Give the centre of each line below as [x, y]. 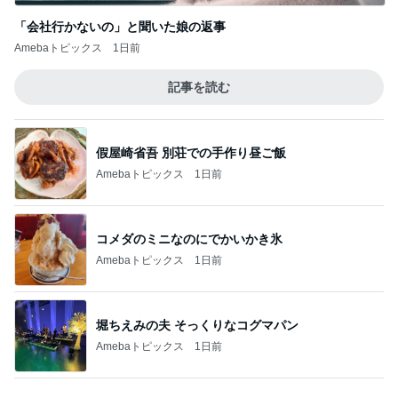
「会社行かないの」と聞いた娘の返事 [120, 27]
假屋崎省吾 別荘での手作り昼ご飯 [191, 152]
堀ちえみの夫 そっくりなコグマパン [197, 325]
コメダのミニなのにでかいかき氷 [189, 239]
